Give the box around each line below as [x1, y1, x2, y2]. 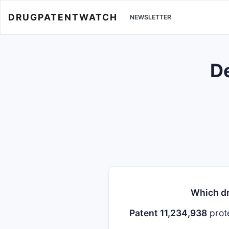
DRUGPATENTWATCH [8, 11, 118, 22]
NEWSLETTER [130, 13, 171, 21]
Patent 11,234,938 [129, 208, 207, 218]
